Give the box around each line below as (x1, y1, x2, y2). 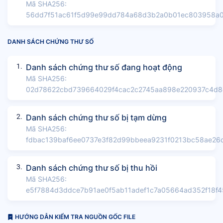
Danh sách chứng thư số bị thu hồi (25, 162, 158, 173)
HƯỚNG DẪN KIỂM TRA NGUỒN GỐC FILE (13, 213, 135, 221)
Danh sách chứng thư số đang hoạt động (25, 62, 183, 72)
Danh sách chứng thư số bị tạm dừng (25, 112, 167, 122)
